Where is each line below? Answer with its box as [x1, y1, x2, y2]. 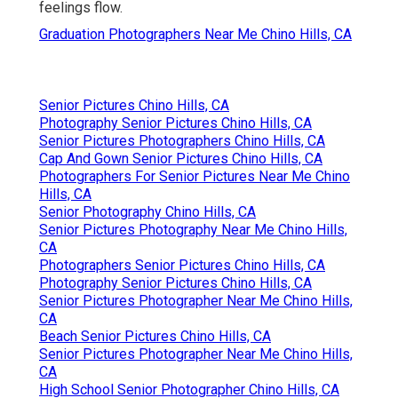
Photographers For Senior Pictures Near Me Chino [39, 168, 350, 186]
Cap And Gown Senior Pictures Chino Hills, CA [39, 150, 322, 168]
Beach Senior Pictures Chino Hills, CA [39, 328, 271, 346]
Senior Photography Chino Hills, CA [39, 203, 256, 221]
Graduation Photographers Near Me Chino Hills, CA [39, 26, 352, 44]
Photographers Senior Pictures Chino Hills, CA [39, 257, 325, 275]
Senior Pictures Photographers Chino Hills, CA [39, 132, 325, 150]
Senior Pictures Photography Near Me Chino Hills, [39, 221, 347, 239]
